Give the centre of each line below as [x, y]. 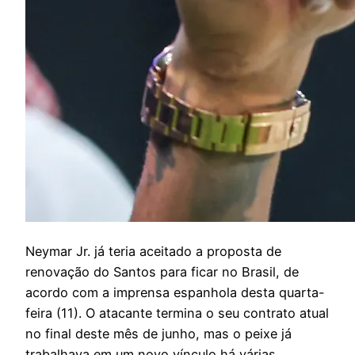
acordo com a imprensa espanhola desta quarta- [175, 292]
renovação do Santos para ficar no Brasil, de [162, 271]
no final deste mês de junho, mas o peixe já [158, 333]
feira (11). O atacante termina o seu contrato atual [177, 313]
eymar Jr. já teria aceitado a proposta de [158, 251]
